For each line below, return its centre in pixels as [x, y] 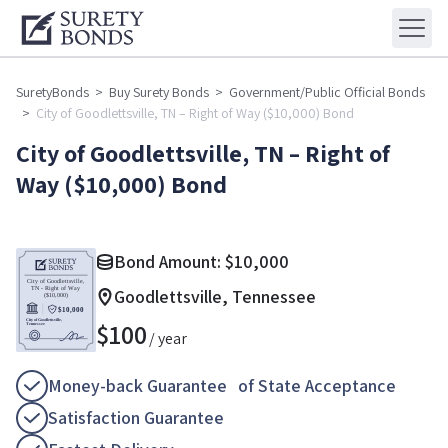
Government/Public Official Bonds [327, 92]
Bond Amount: [169, 262]
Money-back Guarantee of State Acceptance [222, 386]
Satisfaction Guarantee [136, 418]
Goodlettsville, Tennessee [215, 297]
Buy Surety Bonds [159, 92]
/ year [168, 339]
